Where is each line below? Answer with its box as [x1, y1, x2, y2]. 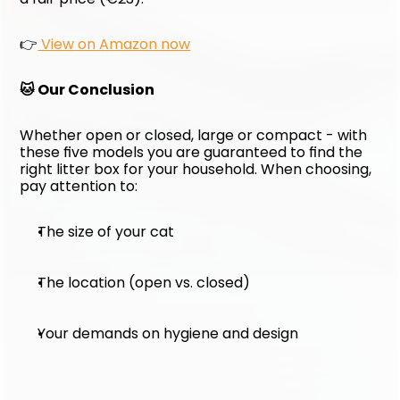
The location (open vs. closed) [37, 272, 251, 293]
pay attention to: [20, 176, 138, 196]
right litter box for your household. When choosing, [20, 159, 372, 179]
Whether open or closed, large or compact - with [20, 125, 368, 146]
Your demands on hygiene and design [37, 323, 299, 344]
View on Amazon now [37, 34, 191, 54]
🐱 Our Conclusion [20, 79, 155, 100]
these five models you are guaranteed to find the [20, 142, 363, 162]
